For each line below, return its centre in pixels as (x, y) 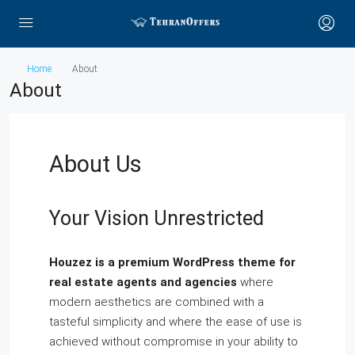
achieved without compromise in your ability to (174, 342)
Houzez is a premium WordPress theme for (172, 262)
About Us (95, 164)
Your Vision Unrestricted (157, 218)
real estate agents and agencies (143, 282)
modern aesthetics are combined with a (157, 302)
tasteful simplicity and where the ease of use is (176, 322)
